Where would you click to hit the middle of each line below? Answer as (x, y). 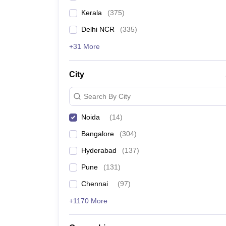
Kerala (92, 13)
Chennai (95, 184)
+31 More (84, 46)
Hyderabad (99, 150)
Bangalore (98, 134)
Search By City (107, 96)
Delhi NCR (98, 29)
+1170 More (88, 201)
